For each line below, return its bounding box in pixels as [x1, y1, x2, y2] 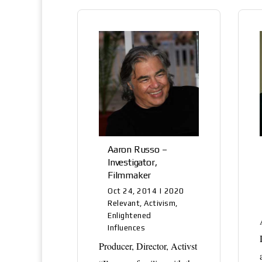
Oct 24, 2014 [108, 186, 157, 195]
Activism [144, 198, 176, 208]
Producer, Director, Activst [99, 239, 197, 252]
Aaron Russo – [108, 143, 167, 155]
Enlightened [108, 211, 151, 220]
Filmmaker [108, 169, 151, 181]
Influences [108, 223, 146, 232]
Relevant [108, 198, 140, 208]
